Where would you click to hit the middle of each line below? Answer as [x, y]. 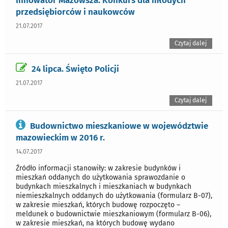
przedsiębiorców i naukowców [75, 12]
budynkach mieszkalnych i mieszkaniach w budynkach [104, 186]
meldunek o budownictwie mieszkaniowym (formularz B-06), [113, 214]
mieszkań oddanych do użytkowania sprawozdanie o [101, 177]
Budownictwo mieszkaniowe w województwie [119, 125]
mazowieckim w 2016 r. [60, 137]
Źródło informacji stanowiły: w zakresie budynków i [98, 168]
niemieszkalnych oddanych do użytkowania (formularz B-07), [114, 195]
